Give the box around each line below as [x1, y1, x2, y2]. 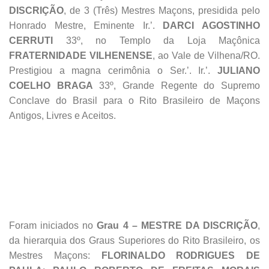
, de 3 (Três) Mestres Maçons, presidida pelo [64, 5, 260, 16]
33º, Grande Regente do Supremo [92, 80, 261, 91]
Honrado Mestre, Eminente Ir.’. [9, 20, 163, 31]
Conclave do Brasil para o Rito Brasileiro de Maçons [9, 95, 260, 106]
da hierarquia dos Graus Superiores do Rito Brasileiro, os [9, 235, 260, 246]
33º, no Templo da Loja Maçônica [53, 35, 260, 46]
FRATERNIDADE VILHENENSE [9, 50, 153, 61]
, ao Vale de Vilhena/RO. [153, 50, 260, 61]
